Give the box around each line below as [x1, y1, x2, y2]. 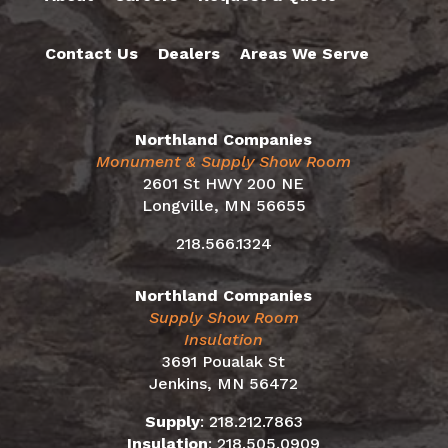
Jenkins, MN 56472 [149, 374, 299, 394]
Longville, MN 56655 [141, 196, 306, 216]
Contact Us [44, 44, 138, 64]
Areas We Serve [239, 44, 369, 64]
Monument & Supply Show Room [96, 152, 352, 172]
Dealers [157, 44, 220, 64]
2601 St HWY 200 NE [143, 174, 305, 194]
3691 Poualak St [162, 352, 286, 372]
